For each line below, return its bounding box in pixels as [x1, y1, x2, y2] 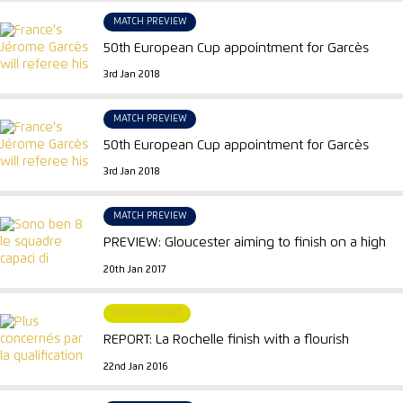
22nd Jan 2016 [103, 362, 168, 372]
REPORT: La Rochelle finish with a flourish [103, 332, 350, 346]
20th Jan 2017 [103, 264, 166, 274]
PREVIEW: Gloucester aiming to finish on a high [103, 235, 387, 249]
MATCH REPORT [112, 309, 182, 318]
